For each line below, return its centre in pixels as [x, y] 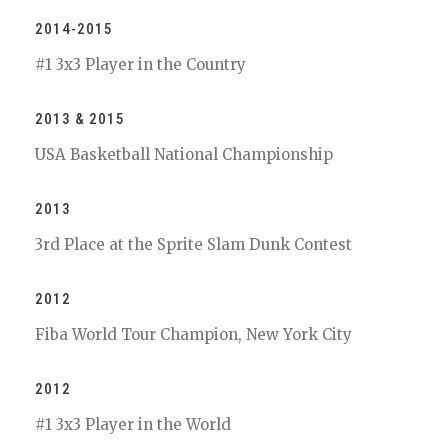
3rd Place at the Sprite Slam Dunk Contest [193, 244]
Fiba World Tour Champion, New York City [193, 334]
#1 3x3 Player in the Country [140, 64]
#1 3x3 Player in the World [133, 424]
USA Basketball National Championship [184, 154]
